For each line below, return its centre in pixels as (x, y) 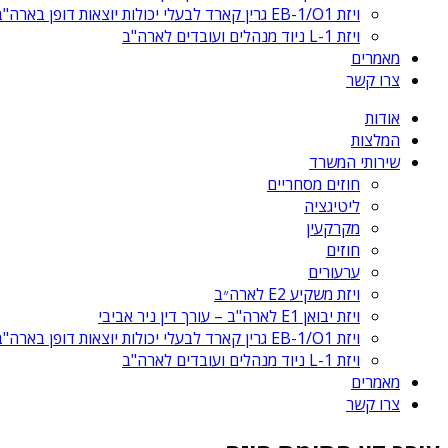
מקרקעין (333, 227)
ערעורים (334, 271)
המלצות (375, 139)
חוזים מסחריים (313, 183)
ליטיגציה (332, 205)
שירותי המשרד (354, 161)
